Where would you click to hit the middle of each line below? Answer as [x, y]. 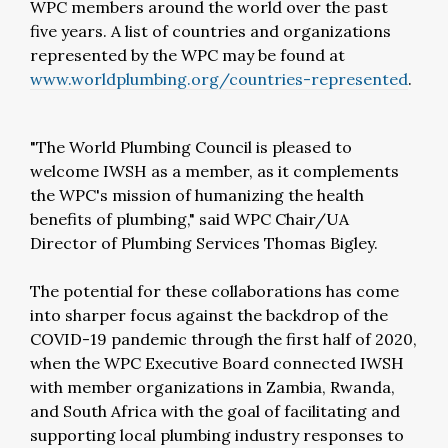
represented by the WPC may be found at [187, 55]
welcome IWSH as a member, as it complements [214, 171]
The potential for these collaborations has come [214, 291]
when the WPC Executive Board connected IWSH [217, 363]
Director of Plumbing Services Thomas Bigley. [204, 243]
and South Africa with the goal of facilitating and [215, 411]
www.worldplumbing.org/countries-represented [219, 79]
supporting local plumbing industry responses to [217, 435]
